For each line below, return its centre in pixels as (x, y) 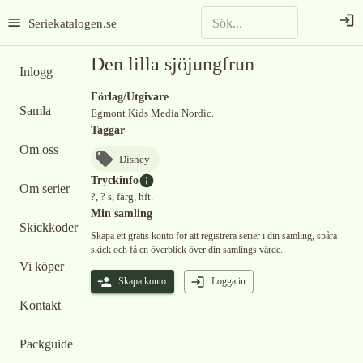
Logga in (228, 281)
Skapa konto (142, 281)
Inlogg (36, 72)
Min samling (122, 214)
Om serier (45, 188)
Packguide (46, 344)
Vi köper (42, 266)
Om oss (39, 149)
